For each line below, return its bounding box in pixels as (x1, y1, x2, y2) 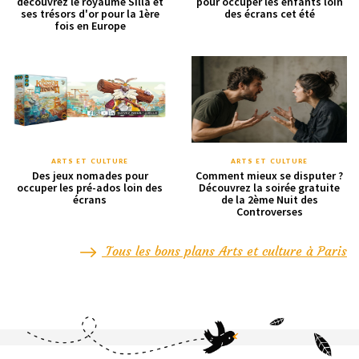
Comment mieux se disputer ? (196, 167, 343, 183)
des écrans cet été (224, 6, 315, 21)
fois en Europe (54, 18, 126, 33)
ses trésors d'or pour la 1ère (20, 6, 159, 21)
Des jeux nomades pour (31, 167, 148, 183)
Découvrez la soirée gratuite (199, 179, 340, 195)
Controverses (236, 204, 303, 219)
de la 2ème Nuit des (220, 192, 318, 207)
